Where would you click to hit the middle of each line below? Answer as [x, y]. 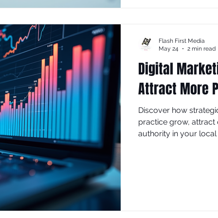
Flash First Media [182, 41]
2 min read [201, 49]
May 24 [169, 49]
